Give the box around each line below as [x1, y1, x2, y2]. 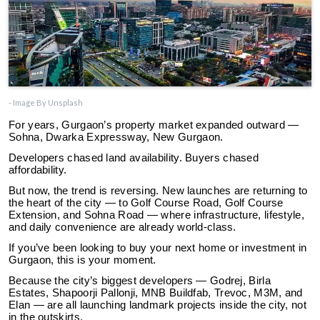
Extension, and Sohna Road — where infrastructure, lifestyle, [9, 209, 304, 221]
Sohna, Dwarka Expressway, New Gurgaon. [9, 131, 224, 143]
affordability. [9, 164, 67, 176]
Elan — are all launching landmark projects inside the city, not [9, 299, 306, 311]
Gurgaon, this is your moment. [9, 254, 156, 266]
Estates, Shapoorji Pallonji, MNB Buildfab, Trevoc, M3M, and [9, 287, 303, 299]
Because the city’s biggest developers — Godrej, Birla [9, 275, 271, 286]
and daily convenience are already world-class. [9, 221, 236, 233]
